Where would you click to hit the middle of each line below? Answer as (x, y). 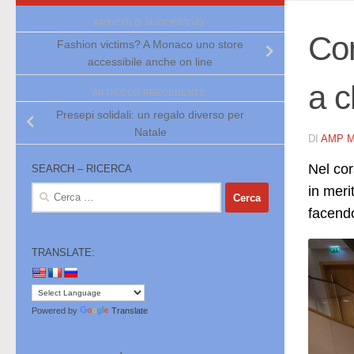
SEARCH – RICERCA (82, 169)
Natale (150, 132)
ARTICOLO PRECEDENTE (150, 93)
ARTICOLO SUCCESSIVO (150, 23)
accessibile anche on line (150, 62)
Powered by (56, 311)
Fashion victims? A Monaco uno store (150, 45)
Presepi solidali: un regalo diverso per (150, 114)
